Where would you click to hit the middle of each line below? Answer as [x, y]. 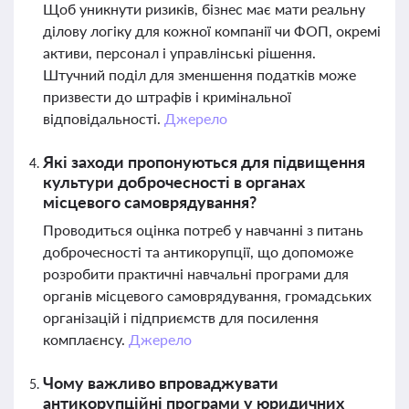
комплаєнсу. [86, 339]
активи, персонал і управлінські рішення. [179, 52]
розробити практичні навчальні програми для [196, 273]
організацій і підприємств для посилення [181, 317]
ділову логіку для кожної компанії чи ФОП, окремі [212, 31]
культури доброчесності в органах [174, 182]
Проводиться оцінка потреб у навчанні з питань [203, 230]
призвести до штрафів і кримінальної [167, 96]
